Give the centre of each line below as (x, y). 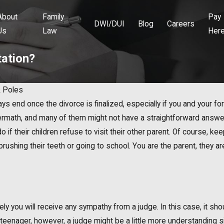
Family (53, 17)
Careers (180, 24)
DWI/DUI (109, 24)
